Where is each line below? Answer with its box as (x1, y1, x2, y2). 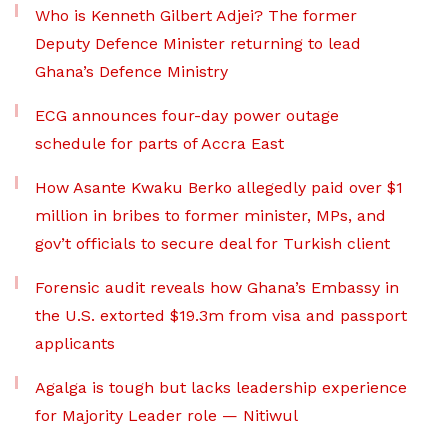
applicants (35, 334, 120, 354)
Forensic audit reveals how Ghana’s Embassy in (35, 278, 399, 298)
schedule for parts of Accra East (35, 134, 284, 154)
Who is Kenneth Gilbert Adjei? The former (35, 6, 357, 26)
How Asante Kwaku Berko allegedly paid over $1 (35, 178, 403, 198)
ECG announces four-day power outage (35, 106, 339, 126)
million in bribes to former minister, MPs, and (35, 206, 386, 226)
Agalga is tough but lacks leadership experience (35, 378, 407, 398)
